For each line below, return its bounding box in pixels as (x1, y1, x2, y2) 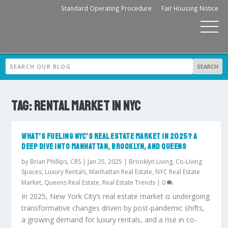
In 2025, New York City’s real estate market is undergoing (21, 191, 210, 201)
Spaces (21, 167, 42, 176)
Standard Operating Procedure (61, 4, 152, 12)
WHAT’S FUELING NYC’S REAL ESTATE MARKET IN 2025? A (21, 131, 197, 141)
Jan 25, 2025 (88, 157, 123, 166)
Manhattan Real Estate (89, 167, 153, 176)
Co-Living (176, 157, 203, 166)
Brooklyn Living (129, 157, 173, 166)
